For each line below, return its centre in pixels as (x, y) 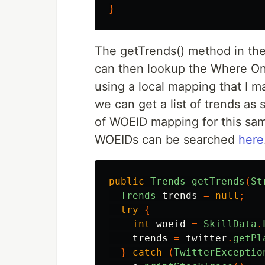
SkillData (230, 224)
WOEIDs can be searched (167, 140)
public (127, 181)
